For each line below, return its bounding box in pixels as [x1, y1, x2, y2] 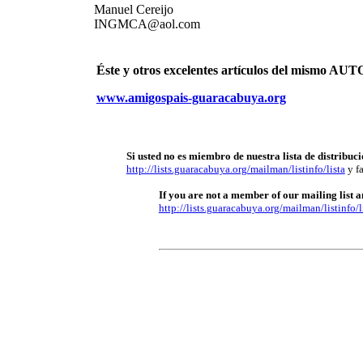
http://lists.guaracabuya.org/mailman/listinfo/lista [126, 162, 345, 175]
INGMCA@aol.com [93, 16, 200, 31]
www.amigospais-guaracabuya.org [96, 90, 286, 105]
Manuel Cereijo [93, 2, 173, 16]
